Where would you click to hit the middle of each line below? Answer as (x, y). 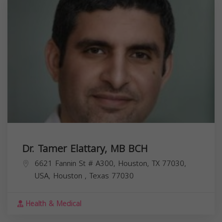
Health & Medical (52, 204)
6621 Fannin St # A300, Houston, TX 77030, (111, 164)
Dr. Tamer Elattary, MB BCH (85, 149)
